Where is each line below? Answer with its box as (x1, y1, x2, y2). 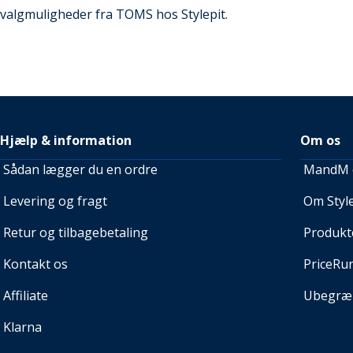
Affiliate (3, 287, 48, 304)
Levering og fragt (3, 192, 107, 210)
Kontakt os (3, 255, 68, 273)
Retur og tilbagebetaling (3, 224, 148, 241)
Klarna (3, 318, 42, 336)
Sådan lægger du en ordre (3, 161, 158, 178)
